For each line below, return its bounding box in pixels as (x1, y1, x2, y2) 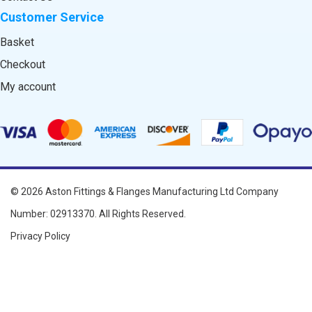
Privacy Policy (10, 230, 70, 242)
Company (234, 185, 279, 197)
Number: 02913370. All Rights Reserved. (10, 208, 186, 219)
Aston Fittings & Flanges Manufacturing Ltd (45, 185, 234, 197)
